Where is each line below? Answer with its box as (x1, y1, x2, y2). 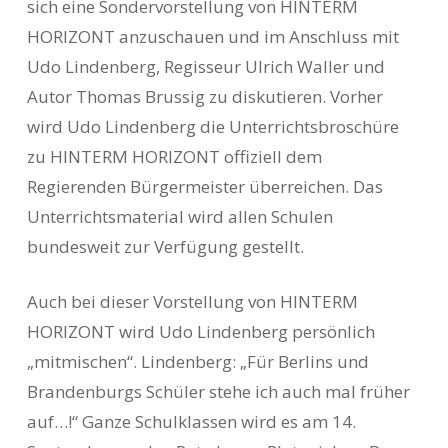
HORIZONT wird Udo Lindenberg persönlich (26, 320, 375, 343)
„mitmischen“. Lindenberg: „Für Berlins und (26, 350, 369, 373)
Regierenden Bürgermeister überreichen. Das (26, 174, 383, 198)
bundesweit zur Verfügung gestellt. (26, 234, 304, 258)
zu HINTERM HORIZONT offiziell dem (26, 144, 322, 168)
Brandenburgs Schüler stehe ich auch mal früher (26, 380, 410, 403)
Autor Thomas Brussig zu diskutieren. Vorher (26, 84, 383, 108)
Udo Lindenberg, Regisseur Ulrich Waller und (26, 54, 385, 78)
